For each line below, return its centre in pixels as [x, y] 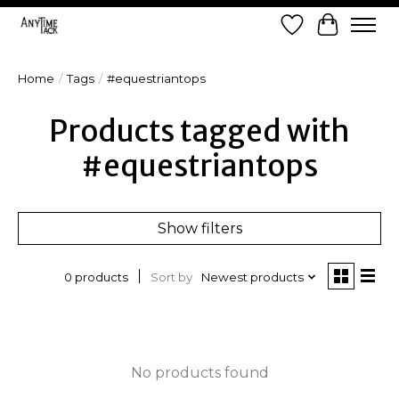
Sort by [171, 277]
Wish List [322, 33]
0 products [96, 277]
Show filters [199, 229]
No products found [199, 373]
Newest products [252, 277]
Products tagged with [199, 131]
